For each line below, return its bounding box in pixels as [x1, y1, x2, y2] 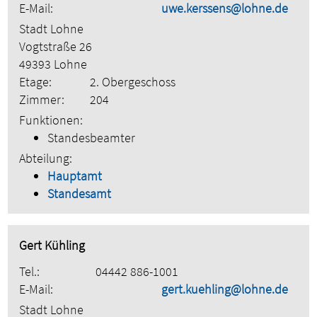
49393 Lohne [19, 56, 88, 73]
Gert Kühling [19, 237, 86, 254]
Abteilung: [19, 150, 73, 167]
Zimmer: [19, 91, 65, 108]
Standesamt [47, 185, 112, 202]
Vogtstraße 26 [19, 38, 93, 55]
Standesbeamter [47, 129, 136, 146]
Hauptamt [47, 168, 103, 185]
